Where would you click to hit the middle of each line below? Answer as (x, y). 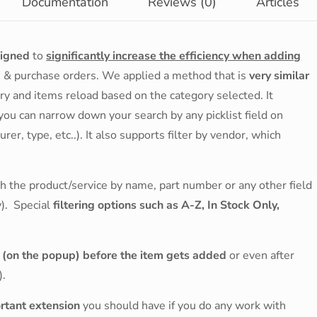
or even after (261, 255)
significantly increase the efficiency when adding (174, 56)
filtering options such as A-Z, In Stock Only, (165, 205)
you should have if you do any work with (183, 306)
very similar (279, 76)
